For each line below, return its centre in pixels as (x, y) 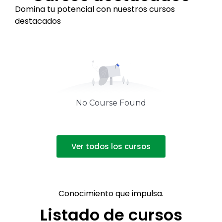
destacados (38, 21)
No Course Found (111, 103)
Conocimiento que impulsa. (111, 194)
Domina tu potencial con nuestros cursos (95, 9)
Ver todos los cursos (111, 147)
